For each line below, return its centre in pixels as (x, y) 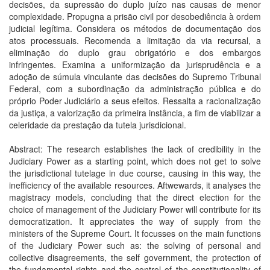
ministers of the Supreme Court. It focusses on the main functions (135, 233)
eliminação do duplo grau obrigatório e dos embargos (135, 52)
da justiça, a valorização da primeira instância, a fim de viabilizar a (135, 113)
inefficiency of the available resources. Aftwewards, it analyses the (135, 185)
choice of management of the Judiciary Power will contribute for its (135, 209)
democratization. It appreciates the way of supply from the (135, 221)
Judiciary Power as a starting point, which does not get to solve (135, 161)
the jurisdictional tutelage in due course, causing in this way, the (135, 173)
